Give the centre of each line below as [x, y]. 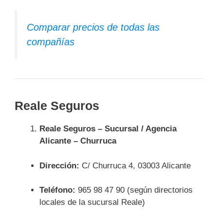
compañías [51, 42]
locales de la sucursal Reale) [92, 202]
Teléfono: [57, 190]
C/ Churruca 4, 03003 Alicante [135, 165]
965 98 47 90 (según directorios [134, 190]
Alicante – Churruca [78, 141]
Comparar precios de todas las [93, 27]
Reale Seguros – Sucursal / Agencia [108, 129]
